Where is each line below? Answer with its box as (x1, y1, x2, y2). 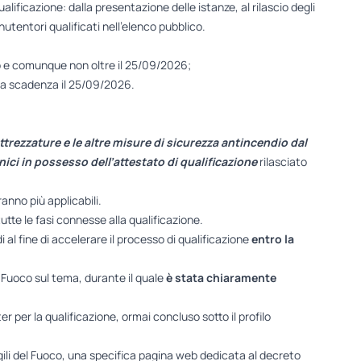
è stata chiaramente (165, 270, 276, 286)
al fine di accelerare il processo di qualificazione (6, 231, 251, 247)
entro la (251, 231, 294, 247)
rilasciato (256, 154, 307, 170)
